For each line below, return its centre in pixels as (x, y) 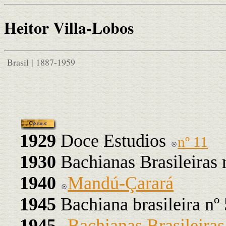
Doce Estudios (113, 140)
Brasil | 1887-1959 (40, 62)
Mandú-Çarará (121, 183)
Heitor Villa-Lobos (69, 28)
